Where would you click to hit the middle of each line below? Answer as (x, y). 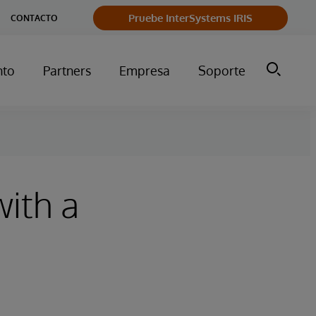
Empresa (145, 71)
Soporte (222, 71)
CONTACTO (34, 18)
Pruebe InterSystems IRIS (190, 18)
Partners (67, 71)
